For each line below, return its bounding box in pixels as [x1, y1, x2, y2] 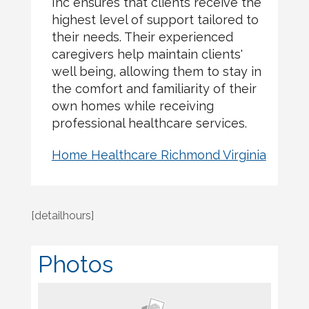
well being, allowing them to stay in [51, 64, 261, 79]
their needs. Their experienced [51, 30, 233, 44]
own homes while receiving [51, 99, 214, 113]
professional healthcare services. [51, 116, 247, 130]
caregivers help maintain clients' [51, 47, 243, 61]
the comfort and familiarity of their [51, 81, 257, 96]
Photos [37, 250, 113, 278]
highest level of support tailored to [51, 12, 259, 27]
